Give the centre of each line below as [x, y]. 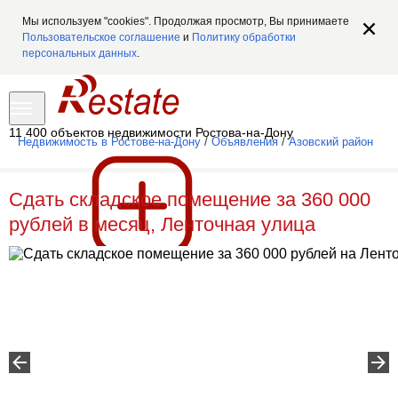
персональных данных [80, 53]
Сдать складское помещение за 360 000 [190, 199]
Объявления [245, 142]
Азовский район [331, 142]
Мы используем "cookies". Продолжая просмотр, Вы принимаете [186, 21]
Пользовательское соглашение [101, 37]
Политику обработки [244, 37]
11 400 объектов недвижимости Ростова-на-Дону [151, 132]
